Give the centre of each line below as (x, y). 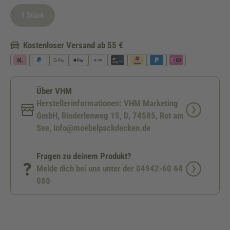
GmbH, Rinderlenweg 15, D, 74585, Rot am (110, 116)
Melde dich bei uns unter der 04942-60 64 (110, 168)
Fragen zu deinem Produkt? (84, 156)
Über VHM (54, 91)
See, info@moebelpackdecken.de (93, 128)
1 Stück (33, 15)
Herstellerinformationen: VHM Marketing (107, 103)
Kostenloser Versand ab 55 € (73, 45)
